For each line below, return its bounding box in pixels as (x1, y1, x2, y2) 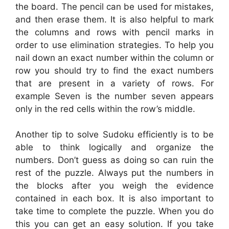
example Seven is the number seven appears (15, 90, 214, 101)
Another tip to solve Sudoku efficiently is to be (15, 129, 214, 140)
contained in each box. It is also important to (15, 193, 214, 204)
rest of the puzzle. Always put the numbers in (15, 168, 214, 178)
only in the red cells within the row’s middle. (15, 103, 195, 114)
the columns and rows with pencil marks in (15, 27, 214, 37)
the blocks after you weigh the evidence (15, 180, 214, 191)
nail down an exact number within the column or (15, 52, 214, 63)
